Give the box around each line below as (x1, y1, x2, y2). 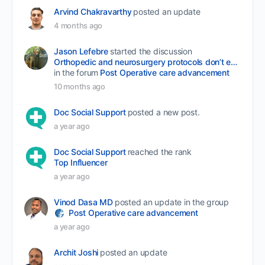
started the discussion (109, 46, 192, 56)
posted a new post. (127, 106, 200, 117)
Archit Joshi (54, 247, 99, 257)
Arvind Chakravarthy (54, 6, 132, 17)
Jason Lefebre (54, 46, 108, 56)
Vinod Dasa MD (54, 196, 113, 207)
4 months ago (54, 20, 103, 30)
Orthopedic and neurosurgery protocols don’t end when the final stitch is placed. (231, 56, 238, 67)
